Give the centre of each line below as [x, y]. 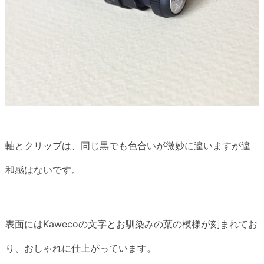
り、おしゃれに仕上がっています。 [81, 248]
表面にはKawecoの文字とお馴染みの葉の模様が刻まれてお [131, 224]
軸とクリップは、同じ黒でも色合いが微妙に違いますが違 [128, 145]
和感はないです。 [43, 169]
